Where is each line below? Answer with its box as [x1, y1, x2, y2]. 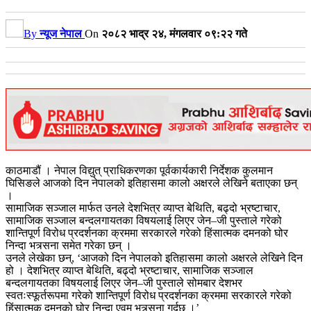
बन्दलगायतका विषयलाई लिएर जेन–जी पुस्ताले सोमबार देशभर [6, 276, 242, 289]
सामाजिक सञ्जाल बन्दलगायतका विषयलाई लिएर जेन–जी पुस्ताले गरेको [6, 214, 282, 226]
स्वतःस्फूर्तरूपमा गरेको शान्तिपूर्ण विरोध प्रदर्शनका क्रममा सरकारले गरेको [6, 289, 292, 301]
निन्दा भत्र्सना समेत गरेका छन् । [6, 239, 132, 251]
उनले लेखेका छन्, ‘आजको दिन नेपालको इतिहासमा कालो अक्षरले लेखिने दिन [6, 251, 303, 264]
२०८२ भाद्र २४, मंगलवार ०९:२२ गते [101, 27, 247, 40]
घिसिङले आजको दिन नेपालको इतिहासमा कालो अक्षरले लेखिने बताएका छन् [6, 176, 297, 189]
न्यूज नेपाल [40, 27, 82, 40]
